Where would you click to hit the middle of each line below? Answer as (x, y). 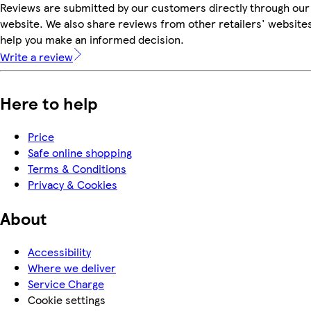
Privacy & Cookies (73, 184)
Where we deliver (72, 267)
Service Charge (66, 283)
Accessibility (59, 251)
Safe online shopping (80, 152)
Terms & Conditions (77, 168)
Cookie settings (67, 299)
